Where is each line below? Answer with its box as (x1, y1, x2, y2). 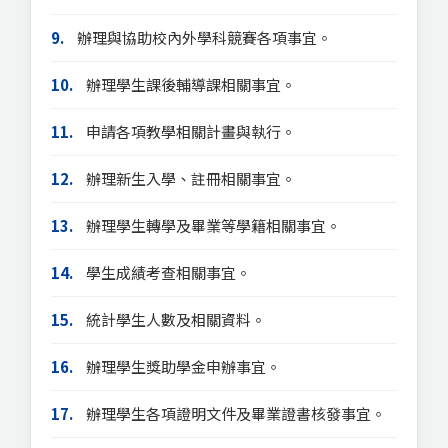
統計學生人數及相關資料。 (83, 309, 266, 330)
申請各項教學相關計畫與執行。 (83, 121, 296, 142)
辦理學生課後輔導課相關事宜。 (83, 74, 296, 95)
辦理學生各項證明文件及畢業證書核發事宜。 (83, 403, 386, 424)
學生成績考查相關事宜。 (83, 262, 251, 283)
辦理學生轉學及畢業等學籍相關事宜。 (83, 215, 341, 236)
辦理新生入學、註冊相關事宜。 (83, 168, 296, 189)
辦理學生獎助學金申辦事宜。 (83, 356, 281, 377)
